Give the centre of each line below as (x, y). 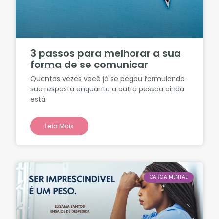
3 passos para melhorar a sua (106, 53)
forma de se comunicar (89, 64)
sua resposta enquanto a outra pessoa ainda (108, 89)
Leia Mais (60, 126)
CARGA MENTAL (168, 177)
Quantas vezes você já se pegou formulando (108, 78)
